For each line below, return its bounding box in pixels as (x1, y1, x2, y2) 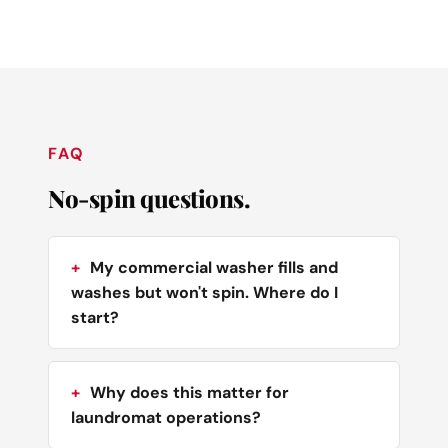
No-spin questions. (48, 181, 251, 214)
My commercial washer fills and (90, 256, 338, 278)
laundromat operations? (71, 406, 261, 428)
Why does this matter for (90, 381, 289, 403)
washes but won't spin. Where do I (71, 281, 338, 303)
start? (71, 306, 119, 328)
